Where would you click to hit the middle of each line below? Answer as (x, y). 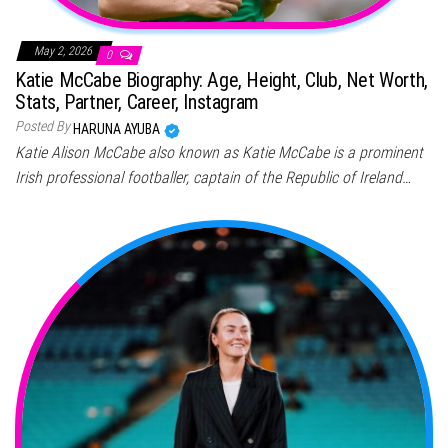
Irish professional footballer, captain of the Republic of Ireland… (213, 178)
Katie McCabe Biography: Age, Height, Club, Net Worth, (221, 80)
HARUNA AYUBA (118, 129)
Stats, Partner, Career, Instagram (137, 102)
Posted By (42, 126)
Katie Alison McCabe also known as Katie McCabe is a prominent (219, 153)
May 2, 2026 (64, 51)
